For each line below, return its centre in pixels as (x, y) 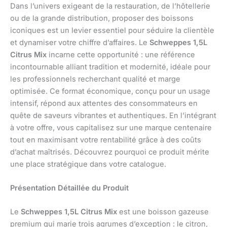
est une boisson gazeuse (163, 212)
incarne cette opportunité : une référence (121, 54)
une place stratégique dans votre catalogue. (88, 164)
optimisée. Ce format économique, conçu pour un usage (110, 91)
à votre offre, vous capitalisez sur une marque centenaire (111, 127)
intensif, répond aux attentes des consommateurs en (104, 103)
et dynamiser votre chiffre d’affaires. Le (80, 42)
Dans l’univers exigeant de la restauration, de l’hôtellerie (110, 6)
